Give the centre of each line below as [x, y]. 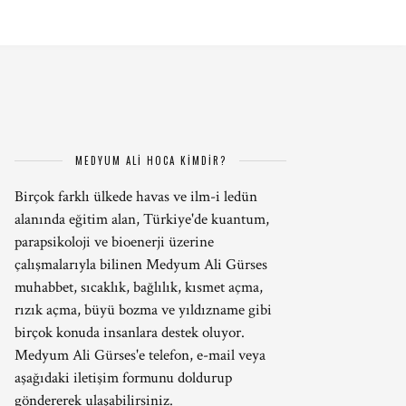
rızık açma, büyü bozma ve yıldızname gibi [143, 310]
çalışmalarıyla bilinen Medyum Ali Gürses [141, 265]
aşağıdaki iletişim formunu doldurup [123, 378]
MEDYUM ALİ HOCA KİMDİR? [150, 160]
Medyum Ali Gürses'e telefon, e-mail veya [140, 355]
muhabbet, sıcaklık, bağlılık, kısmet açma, [139, 287]
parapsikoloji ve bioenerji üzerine [114, 242]
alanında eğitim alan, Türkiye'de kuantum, [142, 219]
